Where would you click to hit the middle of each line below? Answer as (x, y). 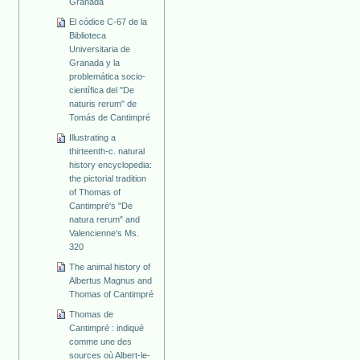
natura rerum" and (105, 219)
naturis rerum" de (103, 103)
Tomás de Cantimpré (110, 117)
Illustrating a (93, 137)
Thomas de (92, 314)
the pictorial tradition (108, 178)
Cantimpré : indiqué (107, 327)
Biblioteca (88, 35)
